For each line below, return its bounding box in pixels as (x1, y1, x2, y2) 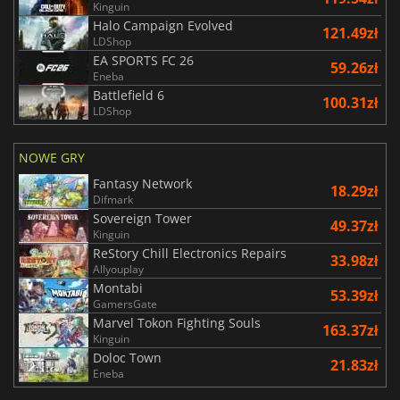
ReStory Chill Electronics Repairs (93, 245, 287, 262)
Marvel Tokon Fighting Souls (93, 314, 261, 332)
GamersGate (93, 296, 157, 312)
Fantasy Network (93, 175, 192, 193)
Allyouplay (93, 262, 144, 278)
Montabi (93, 279, 143, 297)
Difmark (93, 192, 133, 208)
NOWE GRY (19, 149, 85, 167)
